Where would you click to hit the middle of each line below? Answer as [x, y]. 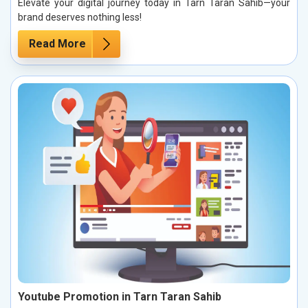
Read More [57, 43]
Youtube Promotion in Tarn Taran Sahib [120, 297]
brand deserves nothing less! [80, 17]
